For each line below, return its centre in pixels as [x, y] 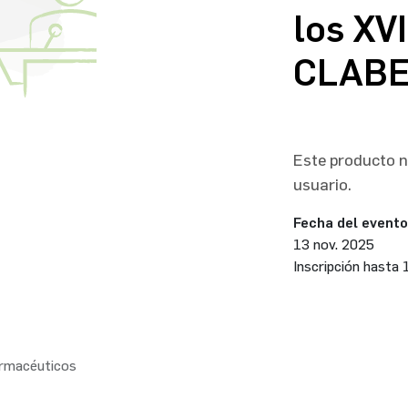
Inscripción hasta [347, 266]
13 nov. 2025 [333, 245]
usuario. [322, 185]
